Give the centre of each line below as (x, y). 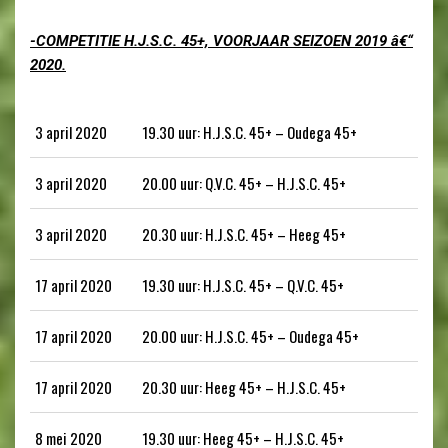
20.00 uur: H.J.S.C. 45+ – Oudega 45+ (250, 335)
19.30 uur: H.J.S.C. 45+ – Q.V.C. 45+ (243, 284)
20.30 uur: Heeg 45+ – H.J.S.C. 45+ (244, 386)
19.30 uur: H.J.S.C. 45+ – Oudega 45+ (249, 131)
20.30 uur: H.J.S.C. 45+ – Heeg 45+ (244, 233)
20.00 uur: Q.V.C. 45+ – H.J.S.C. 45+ (244, 182)
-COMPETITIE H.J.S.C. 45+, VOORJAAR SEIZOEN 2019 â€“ (221, 40)
